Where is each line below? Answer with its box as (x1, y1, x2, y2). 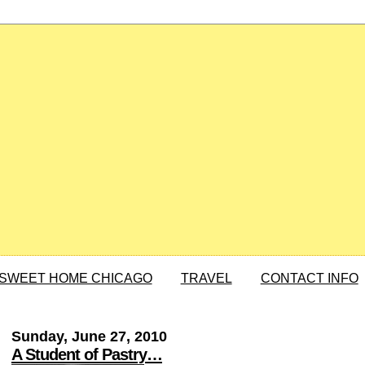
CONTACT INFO (260, 271, 358, 286)
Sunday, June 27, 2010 (11, 328, 167, 345)
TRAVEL (180, 271, 232, 286)
